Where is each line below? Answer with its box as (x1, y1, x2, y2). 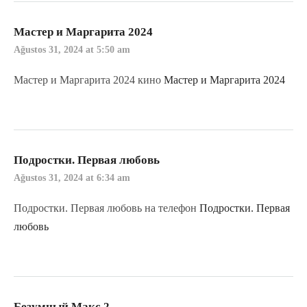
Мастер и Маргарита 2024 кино (14, 73, 164, 86)
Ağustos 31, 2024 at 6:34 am (14, 173, 130, 184)
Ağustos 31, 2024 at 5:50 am (14, 44, 130, 55)
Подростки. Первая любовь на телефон (14, 202, 199, 214)
